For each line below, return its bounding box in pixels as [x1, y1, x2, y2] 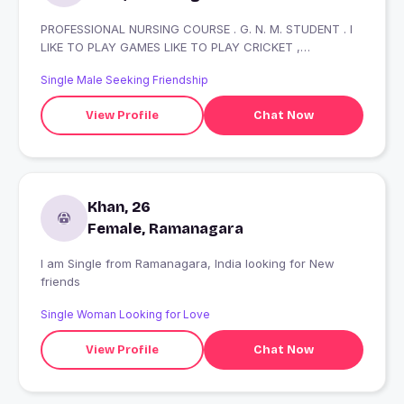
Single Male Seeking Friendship [41, 73, 208, 87]
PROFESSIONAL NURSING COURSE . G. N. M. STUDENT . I [41, 22, 350, 37]
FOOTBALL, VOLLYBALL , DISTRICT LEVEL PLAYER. [185, 58, 324, 73]
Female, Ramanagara [87, 220, 243, 238]
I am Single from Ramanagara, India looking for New [41, 256, 106, 271]
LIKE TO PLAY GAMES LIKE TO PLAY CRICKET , [41, 40, 164, 55]
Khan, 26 [87, 198, 151, 216]
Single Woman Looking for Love [41, 308, 210, 322]
